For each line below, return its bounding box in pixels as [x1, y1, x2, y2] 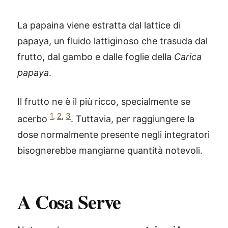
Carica [174, 51, 202, 62]
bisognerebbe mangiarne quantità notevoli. [17, 145, 203, 156]
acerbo [17, 113, 50, 124]
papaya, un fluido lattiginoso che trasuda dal [17, 36, 208, 46]
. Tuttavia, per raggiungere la [71, 113, 194, 124]
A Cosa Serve [17, 188, 121, 216]
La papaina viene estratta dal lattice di [17, 20, 181, 31]
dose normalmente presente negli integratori [17, 129, 210, 140]
